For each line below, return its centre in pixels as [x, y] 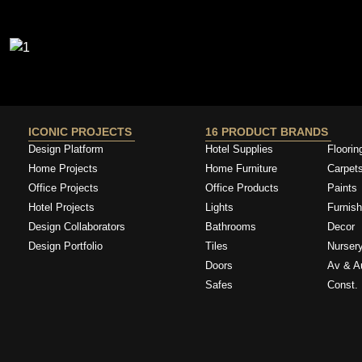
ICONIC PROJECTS [82, 131]
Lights [220, 207]
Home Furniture [242, 168]
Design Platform [67, 149]
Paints [343, 187]
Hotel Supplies [240, 149]
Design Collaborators [77, 226]
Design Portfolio [65, 246]
